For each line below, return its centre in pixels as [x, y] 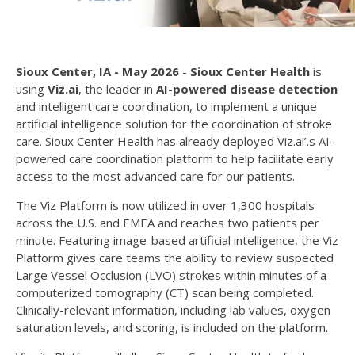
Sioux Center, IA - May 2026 [97, 71]
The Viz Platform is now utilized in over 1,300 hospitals [165, 205]
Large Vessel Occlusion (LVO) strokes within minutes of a [171, 275]
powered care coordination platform [115, 158]
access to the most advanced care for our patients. [157, 176]
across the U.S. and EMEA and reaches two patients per [168, 222]
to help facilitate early [275, 158]
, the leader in [117, 88]
